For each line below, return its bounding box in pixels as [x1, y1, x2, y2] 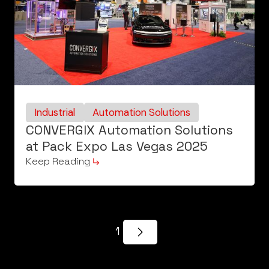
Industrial [34, 105, 76, 119]
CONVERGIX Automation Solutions [26, 122, 233, 139]
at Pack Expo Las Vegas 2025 [26, 138, 208, 155]
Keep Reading [26, 155, 90, 168]
